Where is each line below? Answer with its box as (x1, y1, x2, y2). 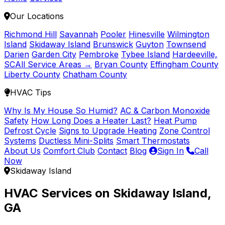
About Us (4, 146, 41, 156)
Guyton (136, 39, 164, 49)
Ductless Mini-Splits (39, 136, 114, 146)
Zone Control (159, 126, 210, 136)
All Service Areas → (15, 59, 92, 69)
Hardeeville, (172, 49, 217, 59)
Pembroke (79, 49, 119, 59)
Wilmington (167, 29, 209, 39)
